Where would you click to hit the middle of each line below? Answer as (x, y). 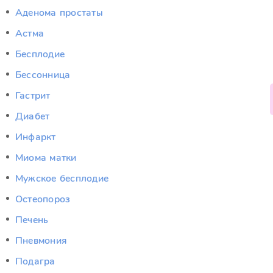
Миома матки (46, 158)
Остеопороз (43, 199)
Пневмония (41, 241)
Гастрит (33, 96)
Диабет (33, 116)
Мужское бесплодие (62, 179)
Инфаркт (36, 137)
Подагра (35, 261)
